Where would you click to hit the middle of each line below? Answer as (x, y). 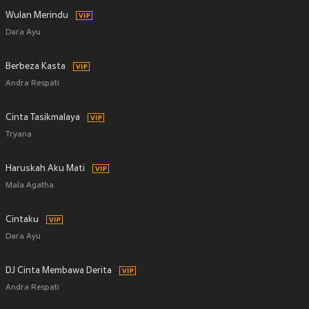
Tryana (19, 135)
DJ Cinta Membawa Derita (59, 271)
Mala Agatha (30, 186)
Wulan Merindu (37, 16)
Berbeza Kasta (36, 67)
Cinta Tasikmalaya (43, 118)
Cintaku (22, 220)
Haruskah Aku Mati (45, 169)
